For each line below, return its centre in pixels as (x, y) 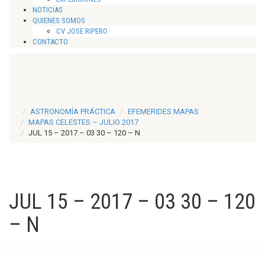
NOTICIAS (48, 10)
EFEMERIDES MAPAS (163, 112)
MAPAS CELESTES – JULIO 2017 (83, 122)
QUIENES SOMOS (59, 20)
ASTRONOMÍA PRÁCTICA (73, 112)
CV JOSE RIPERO (82, 31)
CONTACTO (50, 42)
